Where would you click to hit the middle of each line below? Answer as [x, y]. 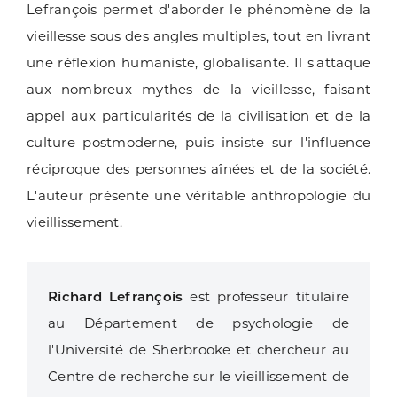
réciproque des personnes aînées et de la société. [198, 169]
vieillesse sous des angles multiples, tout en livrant [198, 36]
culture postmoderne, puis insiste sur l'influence [198, 143]
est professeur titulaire [266, 297]
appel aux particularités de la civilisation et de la [198, 116]
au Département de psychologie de [198, 323]
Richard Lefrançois [116, 297]
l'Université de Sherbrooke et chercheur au [198, 350]
